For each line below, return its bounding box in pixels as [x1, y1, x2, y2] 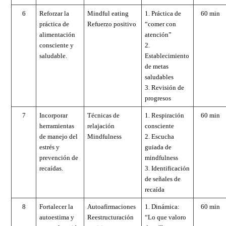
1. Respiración [145, 111, 184, 119]
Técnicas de [87, 111, 120, 119]
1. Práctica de [145, 9, 181, 17]
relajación [87, 122, 115, 130]
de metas [145, 62, 168, 70]
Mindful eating [87, 9, 129, 17]
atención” [145, 30, 172, 38]
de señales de [145, 175, 181, 183]
